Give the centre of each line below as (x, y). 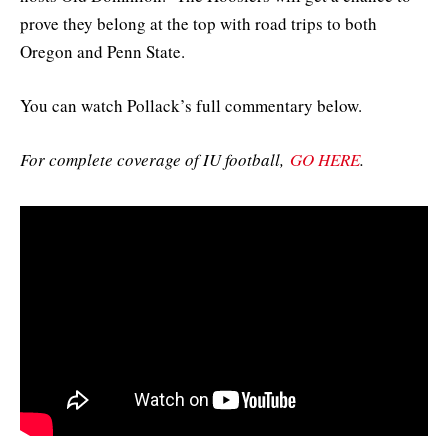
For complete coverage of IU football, (155, 160)
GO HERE (325, 160)
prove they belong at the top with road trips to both (198, 23)
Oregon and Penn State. (102, 51)
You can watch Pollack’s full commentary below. (191, 106)
